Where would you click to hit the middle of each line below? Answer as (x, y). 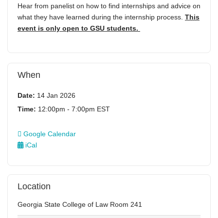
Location (34, 186)
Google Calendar (49, 134)
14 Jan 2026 (55, 95)
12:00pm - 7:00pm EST (73, 109)
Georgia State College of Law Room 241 (80, 204)
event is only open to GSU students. (79, 28)
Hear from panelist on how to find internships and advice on (109, 6)
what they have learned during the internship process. (101, 17)
